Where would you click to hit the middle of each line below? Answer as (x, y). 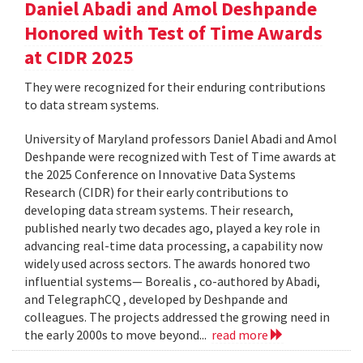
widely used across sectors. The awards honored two (167, 264)
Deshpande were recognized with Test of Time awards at (180, 157)
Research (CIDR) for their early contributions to (156, 192)
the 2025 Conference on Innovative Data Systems (160, 175)
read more (241, 335)
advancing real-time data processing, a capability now (173, 246)
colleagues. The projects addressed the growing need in (177, 317)
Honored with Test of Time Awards (173, 33)
